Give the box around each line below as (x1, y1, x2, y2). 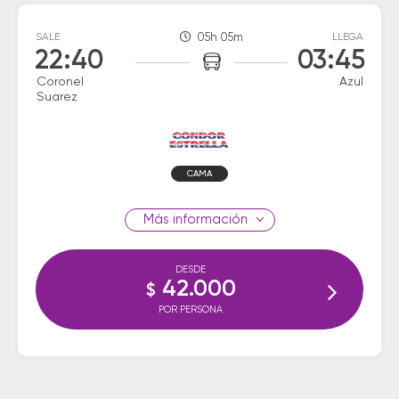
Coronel (37, 76, 84, 88)
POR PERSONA (159, 305, 223, 314)
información (168, 213, 248, 226)
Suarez (37, 91, 77, 103)
